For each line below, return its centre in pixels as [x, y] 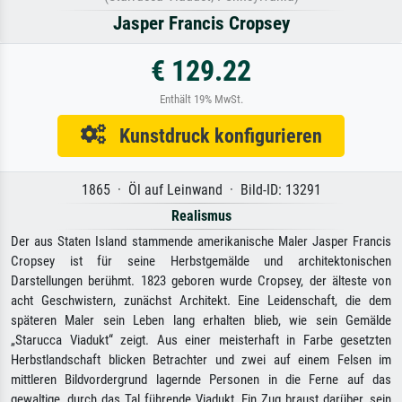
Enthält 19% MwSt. [201, 100]
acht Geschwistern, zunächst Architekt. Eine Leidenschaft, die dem [201, 301]
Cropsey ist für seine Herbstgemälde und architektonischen [201, 262]
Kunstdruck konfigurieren [214, 136]
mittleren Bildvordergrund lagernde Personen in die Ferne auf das [201, 380]
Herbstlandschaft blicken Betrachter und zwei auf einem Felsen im [201, 360]
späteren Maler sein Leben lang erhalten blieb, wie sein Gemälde [201, 321]
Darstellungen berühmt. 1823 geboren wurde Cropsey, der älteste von [201, 281]
